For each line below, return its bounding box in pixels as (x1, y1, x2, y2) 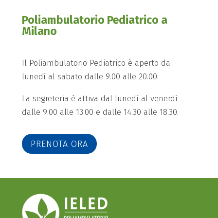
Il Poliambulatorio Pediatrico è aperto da (21, 58, 170, 69)
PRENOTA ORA (30, 138, 88, 149)
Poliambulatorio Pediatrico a (21, 13, 167, 27)
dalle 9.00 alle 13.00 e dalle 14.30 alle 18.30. (21, 107, 179, 118)
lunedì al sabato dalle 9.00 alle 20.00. (21, 72, 159, 82)
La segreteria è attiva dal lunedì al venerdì (21, 93, 178, 104)
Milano (21, 24, 57, 38)
